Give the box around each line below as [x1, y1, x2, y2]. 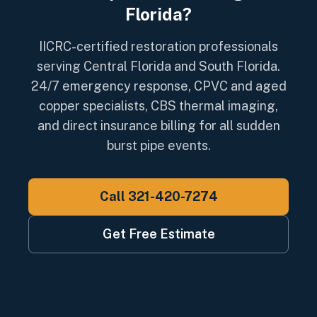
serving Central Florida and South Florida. [37, 59, 280, 74]
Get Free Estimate [102, 226, 215, 241]
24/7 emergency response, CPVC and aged [30, 79, 287, 93]
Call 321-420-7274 [99, 189, 218, 204]
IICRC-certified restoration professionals [39, 39, 278, 54]
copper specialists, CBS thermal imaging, [39, 98, 278, 113]
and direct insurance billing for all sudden [37, 118, 280, 133]
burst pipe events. [106, 138, 211, 153]
